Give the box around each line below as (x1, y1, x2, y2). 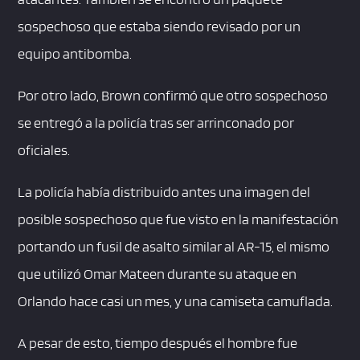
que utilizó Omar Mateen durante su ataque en (18, 265, 297, 283)
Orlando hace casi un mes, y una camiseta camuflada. (18, 292, 333, 310)
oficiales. (18, 141, 71, 159)
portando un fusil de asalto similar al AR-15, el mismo (18, 238, 330, 256)
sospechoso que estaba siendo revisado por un (18, 18, 301, 35)
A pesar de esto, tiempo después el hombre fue (18, 334, 298, 352)
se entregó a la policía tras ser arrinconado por (18, 114, 295, 132)
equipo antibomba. (18, 45, 133, 63)
